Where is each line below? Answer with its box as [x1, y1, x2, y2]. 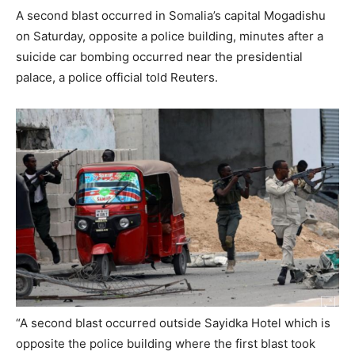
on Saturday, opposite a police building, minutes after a [16, 28, 323, 44]
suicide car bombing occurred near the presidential [16, 48, 303, 64]
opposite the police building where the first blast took [16, 335, 315, 351]
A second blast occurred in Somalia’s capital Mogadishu [16, 7, 326, 23]
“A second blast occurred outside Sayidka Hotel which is [16, 315, 330, 330]
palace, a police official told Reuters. [16, 69, 218, 85]
